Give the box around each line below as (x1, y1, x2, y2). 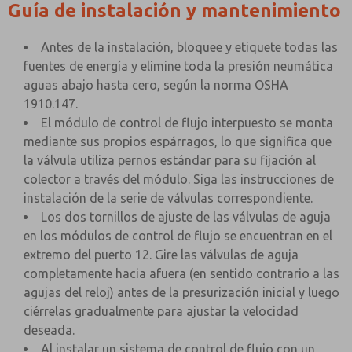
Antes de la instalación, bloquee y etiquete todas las (41, 40, 338, 54)
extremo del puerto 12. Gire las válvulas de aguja (24, 247, 299, 262)
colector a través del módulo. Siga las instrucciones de (24, 172, 334, 186)
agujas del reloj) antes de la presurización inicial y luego (24, 285, 339, 299)
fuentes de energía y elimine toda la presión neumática (24, 59, 333, 73)
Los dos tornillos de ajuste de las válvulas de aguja (41, 210, 331, 224)
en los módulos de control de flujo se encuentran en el (24, 229, 332, 243)
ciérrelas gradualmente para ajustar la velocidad (24, 304, 299, 318)
